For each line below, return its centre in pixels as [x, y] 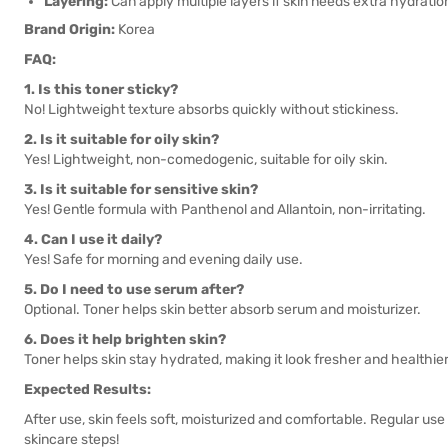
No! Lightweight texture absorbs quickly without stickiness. [211, 109]
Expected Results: [87, 389]
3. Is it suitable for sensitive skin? [141, 189]
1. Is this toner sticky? [101, 89]
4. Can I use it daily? [93, 239]
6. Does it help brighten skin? [125, 339]
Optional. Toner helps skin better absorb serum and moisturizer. [222, 309]
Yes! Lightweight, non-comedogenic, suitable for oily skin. [206, 159]
